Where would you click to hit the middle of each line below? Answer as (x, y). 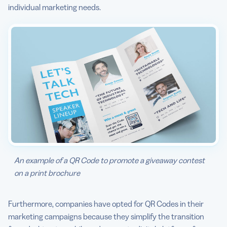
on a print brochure (47, 173)
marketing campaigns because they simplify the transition (106, 216)
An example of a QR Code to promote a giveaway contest (109, 160)
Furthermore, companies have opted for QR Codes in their (106, 203)
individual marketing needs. (54, 7)
